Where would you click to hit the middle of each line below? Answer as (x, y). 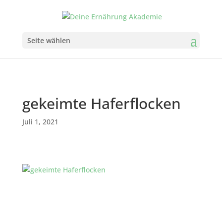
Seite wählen (49, 40)
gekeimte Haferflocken (101, 103)
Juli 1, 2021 (40, 122)
